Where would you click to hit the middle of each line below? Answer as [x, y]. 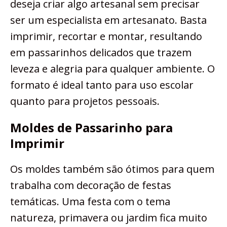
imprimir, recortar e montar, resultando [106, 36]
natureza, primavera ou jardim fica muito [109, 218]
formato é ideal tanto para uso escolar [102, 85]
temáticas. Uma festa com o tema [90, 202]
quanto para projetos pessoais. [85, 101]
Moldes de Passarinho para [91, 128]
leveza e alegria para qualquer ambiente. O [112, 69]
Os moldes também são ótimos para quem [112, 169]
